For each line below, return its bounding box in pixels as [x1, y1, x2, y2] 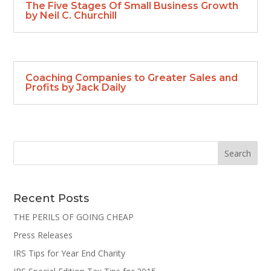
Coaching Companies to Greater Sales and [25, 71, 238, 83]
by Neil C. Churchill [25, 10, 117, 22]
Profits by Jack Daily [25, 81, 126, 93]
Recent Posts [13, 192, 90, 206]
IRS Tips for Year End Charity [13, 247, 126, 260]
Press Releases [13, 229, 73, 241]
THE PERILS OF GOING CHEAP [13, 211, 134, 223]
